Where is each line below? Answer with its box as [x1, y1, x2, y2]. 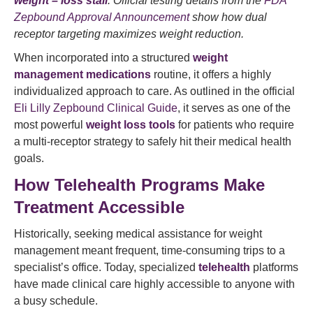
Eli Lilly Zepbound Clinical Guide [14, 102, 177, 114]
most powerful [14, 119, 86, 131]
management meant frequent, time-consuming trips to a [14, 245, 285, 256]
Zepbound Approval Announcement [14, 11, 189, 23]
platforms [250, 261, 298, 273]
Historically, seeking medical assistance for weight [14, 228, 262, 240]
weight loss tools [86, 119, 175, 131]
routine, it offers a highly [151, 68, 271, 80]
